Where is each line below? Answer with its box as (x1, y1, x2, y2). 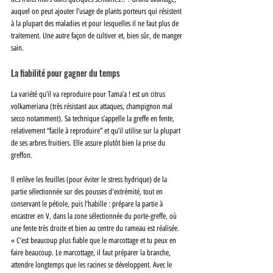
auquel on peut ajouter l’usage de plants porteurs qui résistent (11, 7, 183, 16)
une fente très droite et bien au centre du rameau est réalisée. (11, 224, 181, 233)
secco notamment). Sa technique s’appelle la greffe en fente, (11, 114, 176, 123)
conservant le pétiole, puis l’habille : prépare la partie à (11, 199, 165, 208)
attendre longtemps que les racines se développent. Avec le (11, 260, 174, 269)
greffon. (11, 151, 32, 160)
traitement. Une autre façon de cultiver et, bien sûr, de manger (11, 31, 184, 40)
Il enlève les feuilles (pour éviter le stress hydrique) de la (11, 175, 169, 184)
